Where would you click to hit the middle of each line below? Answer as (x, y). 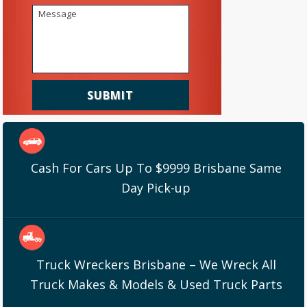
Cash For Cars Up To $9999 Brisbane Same (156, 168)
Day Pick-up (156, 188)
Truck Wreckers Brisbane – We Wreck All (156, 265)
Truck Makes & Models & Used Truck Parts (156, 285)
